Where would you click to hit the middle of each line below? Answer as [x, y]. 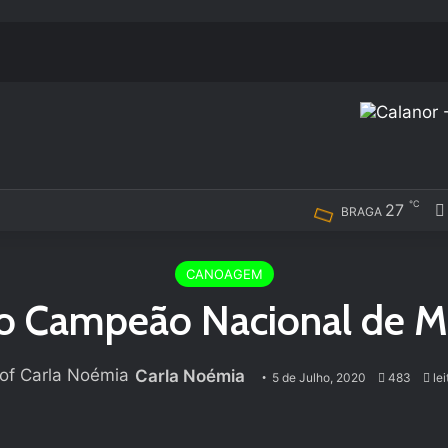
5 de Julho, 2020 [318, 377]
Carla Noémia [189, 376]
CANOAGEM [224, 274]
